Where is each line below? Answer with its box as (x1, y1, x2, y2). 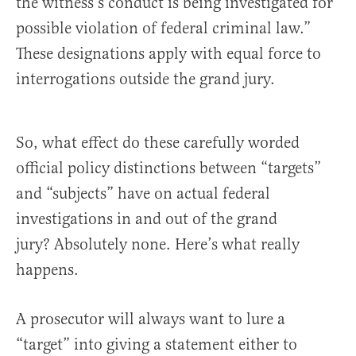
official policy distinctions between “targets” (16, 157, 321, 178)
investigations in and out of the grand (16, 208, 277, 229)
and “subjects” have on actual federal (16, 183, 270, 203)
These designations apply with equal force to (16, 43, 321, 64)
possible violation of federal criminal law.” (16, 17, 311, 38)
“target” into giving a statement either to (16, 334, 297, 354)
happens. (16, 259, 79, 280)
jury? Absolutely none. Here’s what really (16, 234, 300, 254)
